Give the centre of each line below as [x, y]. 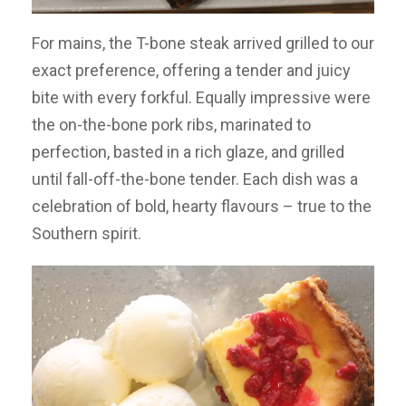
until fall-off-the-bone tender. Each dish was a [195, 179]
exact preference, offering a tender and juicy [191, 70]
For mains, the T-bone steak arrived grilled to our [203, 43]
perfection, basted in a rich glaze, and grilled [188, 151]
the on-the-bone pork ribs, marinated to [171, 124]
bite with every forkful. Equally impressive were [201, 97]
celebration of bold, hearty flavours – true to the [202, 206]
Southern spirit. [87, 233]
